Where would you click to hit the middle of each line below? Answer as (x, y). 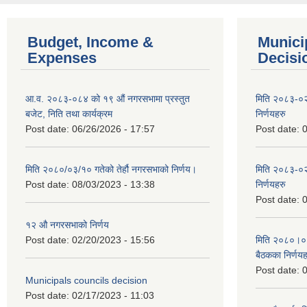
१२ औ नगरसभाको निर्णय (67, 225)
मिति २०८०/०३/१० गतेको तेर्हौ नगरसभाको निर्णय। (111, 170)
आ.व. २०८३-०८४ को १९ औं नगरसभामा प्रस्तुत (108, 99)
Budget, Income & (90, 42)
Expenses (62, 58)
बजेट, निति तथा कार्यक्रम (69, 114)
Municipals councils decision (86, 281)
